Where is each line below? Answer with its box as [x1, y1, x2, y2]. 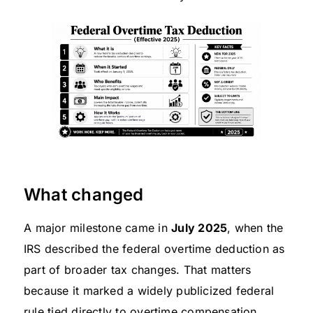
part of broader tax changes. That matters [24, 263, 252, 277]
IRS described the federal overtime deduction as [24, 242, 285, 256]
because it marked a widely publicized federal [24, 284, 275, 298]
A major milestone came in [24, 221, 172, 235]
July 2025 [171, 221, 228, 235]
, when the [227, 221, 284, 235]
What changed [24, 184, 144, 205]
